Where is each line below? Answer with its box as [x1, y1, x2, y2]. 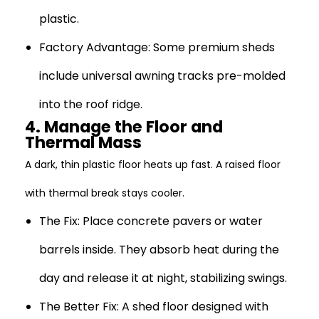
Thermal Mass [25, 131, 142, 154]
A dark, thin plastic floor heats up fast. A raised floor [25, 157, 281, 172]
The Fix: [39, 213, 80, 229]
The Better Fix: [39, 298, 119, 315]
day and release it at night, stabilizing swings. [39, 270, 287, 286]
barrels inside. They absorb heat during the [39, 241, 279, 258]
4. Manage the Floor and [25, 115, 223, 138]
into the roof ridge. [39, 96, 142, 113]
